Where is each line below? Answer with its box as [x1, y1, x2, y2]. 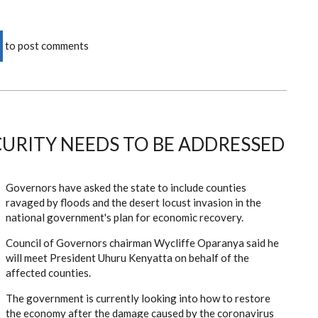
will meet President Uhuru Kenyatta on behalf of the [6, 251, 249, 264]
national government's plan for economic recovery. [6, 210, 243, 224]
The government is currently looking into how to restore [6, 291, 270, 305]
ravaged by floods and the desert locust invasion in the [6, 195, 261, 209]
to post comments [3, 38, 89, 52]
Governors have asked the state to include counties [6, 180, 246, 194]
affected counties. [6, 265, 91, 279]
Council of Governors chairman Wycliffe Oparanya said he [6, 236, 279, 249]
